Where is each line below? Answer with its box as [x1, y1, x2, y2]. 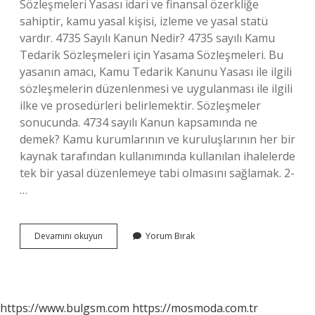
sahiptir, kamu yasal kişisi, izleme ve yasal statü [20, 13, 268, 29]
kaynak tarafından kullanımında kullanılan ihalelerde [20, 148, 295, 164]
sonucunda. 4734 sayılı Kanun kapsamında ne [20, 115, 257, 130]
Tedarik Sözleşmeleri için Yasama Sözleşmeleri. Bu [20, 47, 283, 63]
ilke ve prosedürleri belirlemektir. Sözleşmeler [20, 98, 261, 113]
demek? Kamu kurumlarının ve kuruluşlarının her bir [20, 131, 295, 147]
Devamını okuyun [34, 230, 103, 242]
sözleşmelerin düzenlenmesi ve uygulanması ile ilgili [20, 81, 292, 96]
